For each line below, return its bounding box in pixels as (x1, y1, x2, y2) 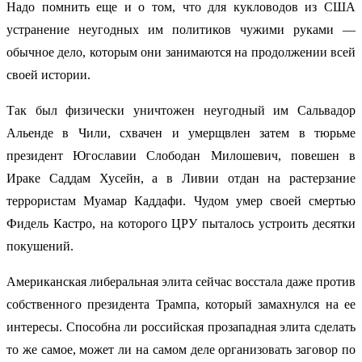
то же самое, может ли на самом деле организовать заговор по (6, 343, 356, 357)
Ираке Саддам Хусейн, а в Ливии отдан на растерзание (6, 171, 356, 186)
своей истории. (6, 68, 90, 82)
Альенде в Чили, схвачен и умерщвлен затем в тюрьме (6, 126, 356, 141)
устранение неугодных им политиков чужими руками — (6, 23, 356, 37)
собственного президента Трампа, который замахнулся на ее (6, 297, 356, 312)
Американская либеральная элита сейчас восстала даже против (6, 275, 356, 289)
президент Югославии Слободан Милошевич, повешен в (6, 149, 356, 163)
